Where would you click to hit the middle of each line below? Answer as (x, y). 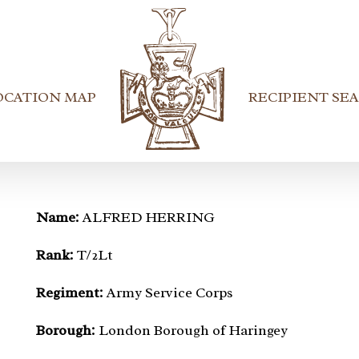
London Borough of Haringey (191, 330)
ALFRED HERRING (147, 217)
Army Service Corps (168, 292)
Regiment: (69, 292)
